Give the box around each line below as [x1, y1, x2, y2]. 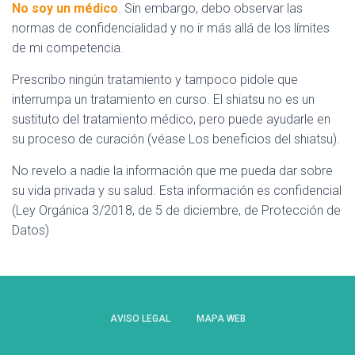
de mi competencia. [12, 40, 124, 56]
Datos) [12, 223, 49, 239]
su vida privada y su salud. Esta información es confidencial [12, 183, 342, 199]
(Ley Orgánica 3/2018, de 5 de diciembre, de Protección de [12, 203, 341, 219]
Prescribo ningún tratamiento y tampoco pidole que [12, 72, 298, 88]
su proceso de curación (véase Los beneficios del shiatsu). [12, 132, 340, 147]
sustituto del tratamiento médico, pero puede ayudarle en [12, 112, 330, 128]
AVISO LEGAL [109, 313, 170, 325]
